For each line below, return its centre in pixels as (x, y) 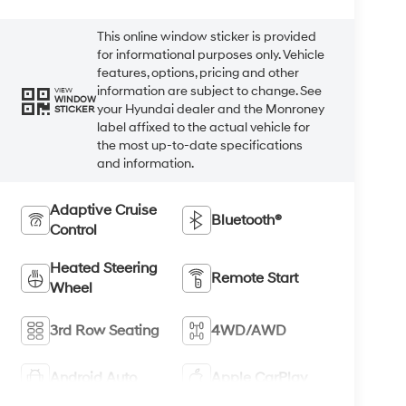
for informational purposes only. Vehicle (211, 54)
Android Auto (94, 377)
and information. (146, 163)
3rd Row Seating (105, 330)
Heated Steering (104, 268)
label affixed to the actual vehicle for (204, 127)
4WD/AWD (249, 330)
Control (74, 230)
